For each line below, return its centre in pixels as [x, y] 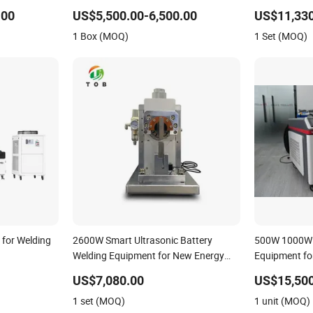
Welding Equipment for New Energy [148, 255]
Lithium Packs [103, 270]
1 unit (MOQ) [283, 300]
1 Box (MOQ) [100, 36]
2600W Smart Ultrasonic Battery [142, 240]
